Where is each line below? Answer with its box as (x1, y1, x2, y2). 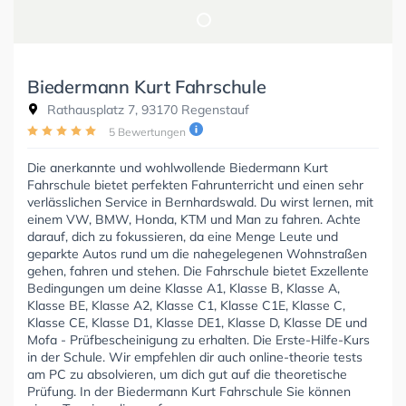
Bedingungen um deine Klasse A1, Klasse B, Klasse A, (27, 279, 340, 296)
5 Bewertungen (109, 124, 186, 139)
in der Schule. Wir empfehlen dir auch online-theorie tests (27, 348, 362, 365)
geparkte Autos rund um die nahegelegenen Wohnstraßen (27, 245, 367, 262)
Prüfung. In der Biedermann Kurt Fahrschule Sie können (27, 382, 351, 400)
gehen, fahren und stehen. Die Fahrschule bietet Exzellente (27, 262, 369, 279)
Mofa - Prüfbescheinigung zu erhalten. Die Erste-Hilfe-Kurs (27, 331, 370, 348)
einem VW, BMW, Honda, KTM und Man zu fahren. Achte (27, 210, 361, 227)
